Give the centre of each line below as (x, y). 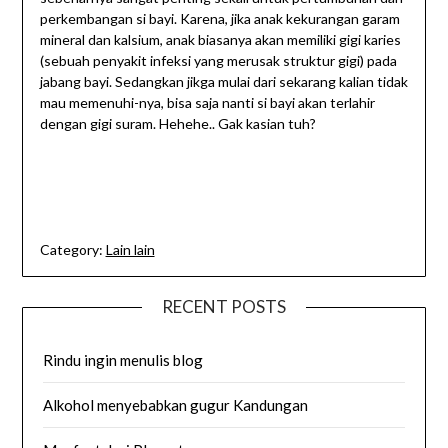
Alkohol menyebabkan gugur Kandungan (176, 405)
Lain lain (130, 250)
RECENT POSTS (224, 307)
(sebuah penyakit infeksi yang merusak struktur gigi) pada (218, 61)
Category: (71, 250)
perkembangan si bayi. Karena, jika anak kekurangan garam (219, 19)
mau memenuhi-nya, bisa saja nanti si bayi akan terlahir (207, 103)
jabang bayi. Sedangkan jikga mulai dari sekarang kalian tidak (223, 82)
